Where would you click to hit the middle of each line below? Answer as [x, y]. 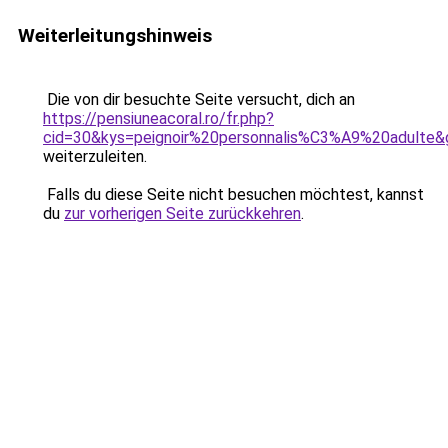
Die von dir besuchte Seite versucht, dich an [199, 99]
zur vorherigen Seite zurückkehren [182, 213]
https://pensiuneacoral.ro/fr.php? [158, 118]
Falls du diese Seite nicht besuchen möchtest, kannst [233, 194]
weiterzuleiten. [95, 156]
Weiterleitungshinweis [115, 35]
